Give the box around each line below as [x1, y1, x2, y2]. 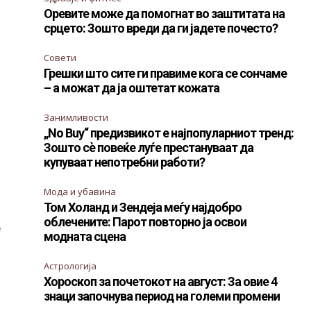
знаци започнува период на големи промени [44, 289, 280, 304]
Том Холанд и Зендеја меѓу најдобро [44, 200, 242, 215]
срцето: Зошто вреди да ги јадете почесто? [44, 21, 278, 36]
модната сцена [44, 229, 126, 244]
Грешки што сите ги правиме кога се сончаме [44, 66, 287, 81]
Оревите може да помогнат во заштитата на [44, 6, 285, 22]
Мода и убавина [44, 185, 117, 199]
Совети [44, 51, 77, 65]
